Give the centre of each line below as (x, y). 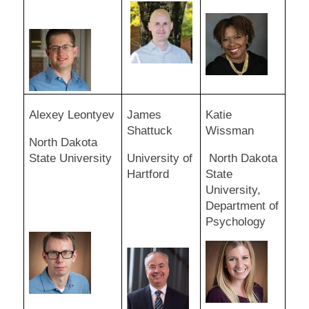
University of (159, 158)
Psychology (235, 221)
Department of (242, 206)
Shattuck (149, 131)
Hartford (148, 174)
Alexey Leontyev (71, 115)
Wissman (229, 131)
